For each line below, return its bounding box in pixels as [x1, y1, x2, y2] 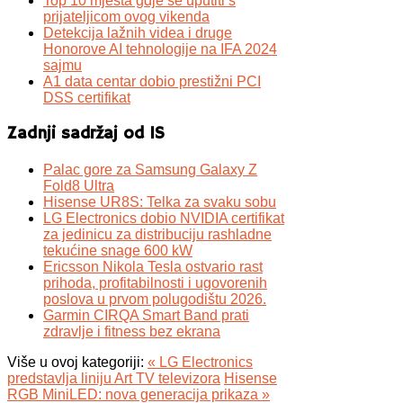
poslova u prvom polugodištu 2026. [43, 291, 266, 307]
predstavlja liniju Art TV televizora [7, 370, 220, 386]
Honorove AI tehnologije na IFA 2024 [43, 41, 277, 58]
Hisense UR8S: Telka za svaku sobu [43, 193, 276, 210]
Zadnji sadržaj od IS [7, 123, 165, 146]
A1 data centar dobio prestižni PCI [43, 74, 261, 90]
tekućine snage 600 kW [43, 242, 193, 258]
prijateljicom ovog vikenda [43, 9, 210, 25]
